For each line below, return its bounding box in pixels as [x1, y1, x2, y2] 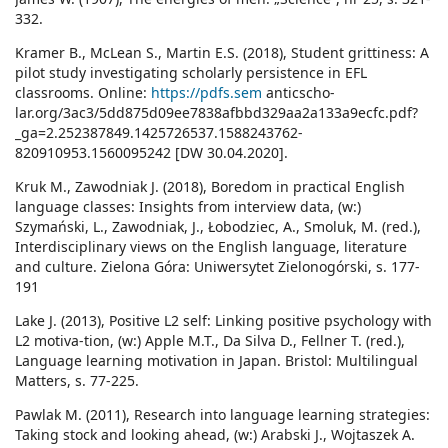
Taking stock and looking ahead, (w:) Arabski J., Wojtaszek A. [15, 425, 415, 445]
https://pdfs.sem [151, 83, 262, 103]
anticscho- [262, 83, 335, 103]
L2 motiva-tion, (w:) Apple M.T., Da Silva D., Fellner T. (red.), [15, 331, 405, 351]
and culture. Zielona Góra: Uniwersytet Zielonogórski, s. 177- [15, 257, 420, 277]
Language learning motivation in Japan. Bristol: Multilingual [15, 351, 418, 371]
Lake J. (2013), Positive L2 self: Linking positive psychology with [15, 311, 432, 331]
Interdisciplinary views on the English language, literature [15, 237, 407, 257]
